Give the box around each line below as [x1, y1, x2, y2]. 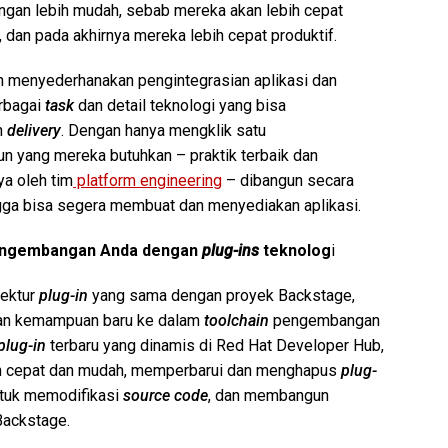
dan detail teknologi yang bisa [74, 95, 286, 115]
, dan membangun [208, 385, 329, 405]
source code [123, 385, 208, 405]
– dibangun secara [222, 170, 354, 190]
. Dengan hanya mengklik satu [61, 120, 266, 140]
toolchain [204, 310, 269, 330]
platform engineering [73, 170, 222, 190]
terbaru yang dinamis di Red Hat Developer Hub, [46, 335, 384, 355]
